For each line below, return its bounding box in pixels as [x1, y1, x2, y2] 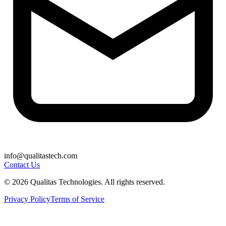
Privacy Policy [4, 195, 50, 204]
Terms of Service [50, 195, 104, 204]
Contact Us [4, 160, 40, 169]
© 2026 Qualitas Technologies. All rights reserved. [4, 178, 165, 187]
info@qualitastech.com [4, 151, 77, 160]
